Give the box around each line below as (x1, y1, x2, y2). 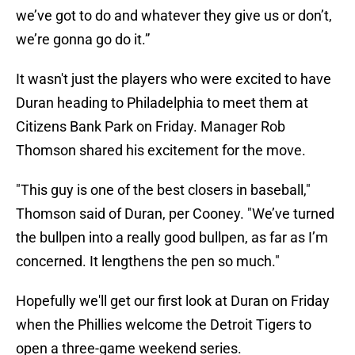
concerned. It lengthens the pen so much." (16, 253, 280, 270)
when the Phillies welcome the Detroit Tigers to (16, 316, 311, 334)
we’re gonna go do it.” (16, 31, 150, 48)
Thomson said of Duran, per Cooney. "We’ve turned (16, 205, 334, 223)
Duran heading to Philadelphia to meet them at (16, 94, 308, 112)
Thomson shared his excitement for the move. (16, 142, 306, 159)
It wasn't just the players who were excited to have (16, 71, 331, 88)
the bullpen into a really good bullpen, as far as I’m (16, 229, 328, 246)
